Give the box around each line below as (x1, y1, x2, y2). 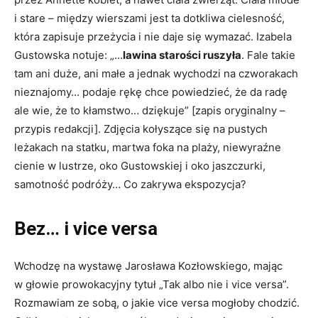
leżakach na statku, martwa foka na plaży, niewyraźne (14, 140, 281, 154)
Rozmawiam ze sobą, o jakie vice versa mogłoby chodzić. (14, 295, 300, 309)
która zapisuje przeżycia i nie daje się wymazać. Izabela (14, 29, 292, 43)
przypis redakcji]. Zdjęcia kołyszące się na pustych (14, 121, 268, 136)
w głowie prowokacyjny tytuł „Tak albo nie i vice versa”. (14, 277, 289, 291)
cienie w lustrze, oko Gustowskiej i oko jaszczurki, (14, 158, 265, 172)
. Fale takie (241, 48, 295, 62)
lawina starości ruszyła (123, 48, 241, 62)
